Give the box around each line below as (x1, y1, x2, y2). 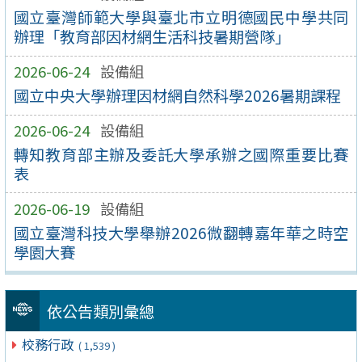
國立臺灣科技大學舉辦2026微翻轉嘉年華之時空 (13, 221, 349, 244)
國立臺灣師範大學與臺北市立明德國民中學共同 (13, 6, 349, 29)
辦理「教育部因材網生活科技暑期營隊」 (13, 25, 290, 48)
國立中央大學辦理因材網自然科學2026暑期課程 (13, 84, 341, 107)
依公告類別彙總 (46, 300, 154, 323)
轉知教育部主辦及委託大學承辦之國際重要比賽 (13, 142, 349, 166)
